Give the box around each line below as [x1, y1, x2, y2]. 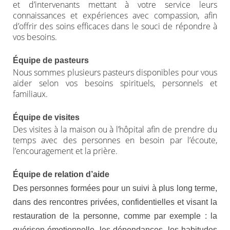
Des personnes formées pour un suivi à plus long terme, [13, 184, 217, 193]
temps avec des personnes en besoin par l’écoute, [13, 135, 217, 146]
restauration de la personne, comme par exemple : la [13, 212, 217, 220]
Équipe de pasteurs [13, 56, 89, 65]
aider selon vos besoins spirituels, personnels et [13, 78, 217, 89]
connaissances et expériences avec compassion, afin [13, 10, 217, 21]
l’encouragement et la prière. [13, 145, 118, 157]
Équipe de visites [13, 113, 80, 122]
